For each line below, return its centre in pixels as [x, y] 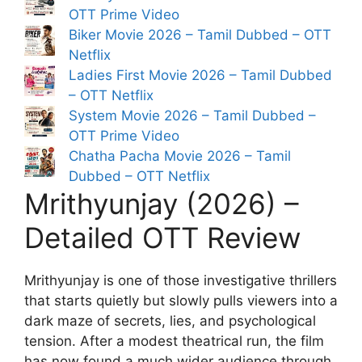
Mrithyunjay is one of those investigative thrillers [181, 280]
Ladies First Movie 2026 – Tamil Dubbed [200, 75]
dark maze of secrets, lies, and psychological [170, 320]
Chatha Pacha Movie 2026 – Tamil [180, 156]
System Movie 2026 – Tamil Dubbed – [192, 115]
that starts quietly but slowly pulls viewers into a [181, 300]
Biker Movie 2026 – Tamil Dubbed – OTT [200, 34]
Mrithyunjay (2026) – [162, 203]
